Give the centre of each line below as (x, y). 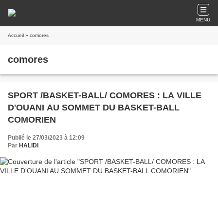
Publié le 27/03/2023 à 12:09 (46, 138)
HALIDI (29, 145)
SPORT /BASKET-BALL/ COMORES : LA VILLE (105, 95)
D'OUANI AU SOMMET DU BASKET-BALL (94, 108)
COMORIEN (32, 120)
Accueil (16, 35)
